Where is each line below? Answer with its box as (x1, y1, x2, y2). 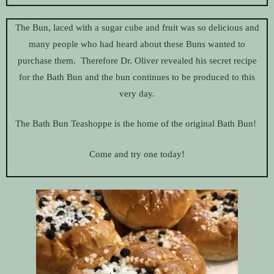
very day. (119, 88, 155, 98)
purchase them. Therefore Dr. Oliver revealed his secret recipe (17, 55, 257, 65)
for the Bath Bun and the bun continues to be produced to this (19, 72, 255, 82)
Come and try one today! (89, 149, 185, 159)
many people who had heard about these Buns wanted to (29, 39, 245, 49)
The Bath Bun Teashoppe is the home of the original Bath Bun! (15, 119, 259, 129)
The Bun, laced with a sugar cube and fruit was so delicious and (15, 22, 259, 32)
